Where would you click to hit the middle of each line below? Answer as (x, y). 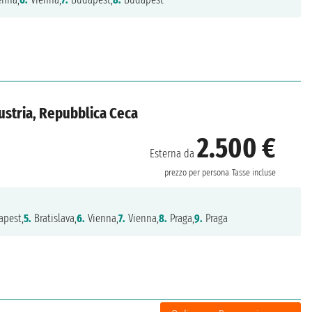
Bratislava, (54, 219)
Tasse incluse (254, 173)
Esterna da (174, 154)
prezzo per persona (197, 173)
